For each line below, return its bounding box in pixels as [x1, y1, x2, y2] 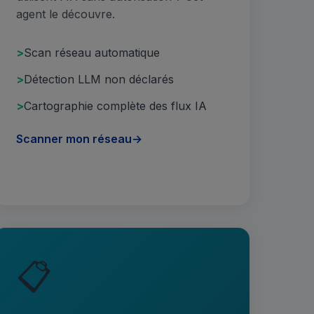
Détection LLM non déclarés [23, 72, 174, 87]
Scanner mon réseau [15, 132, 132, 146]
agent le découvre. [15, 7, 115, 21]
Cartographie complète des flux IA [23, 98, 207, 113]
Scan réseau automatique [23, 46, 160, 60]
